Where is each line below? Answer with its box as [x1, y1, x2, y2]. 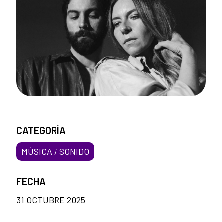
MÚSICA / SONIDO [21, 146, 89, 157]
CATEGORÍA [16, 124, 66, 137]
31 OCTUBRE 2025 [16, 194, 85, 206]
